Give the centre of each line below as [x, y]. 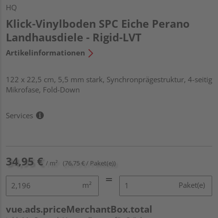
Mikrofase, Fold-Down [43, 89]
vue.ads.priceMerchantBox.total [79, 209]
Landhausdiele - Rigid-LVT [74, 37]
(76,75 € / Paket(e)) [89, 163]
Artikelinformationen [45, 52]
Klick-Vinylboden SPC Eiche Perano [98, 23]
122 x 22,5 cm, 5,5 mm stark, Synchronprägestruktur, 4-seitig [109, 79]
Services [19, 115]
